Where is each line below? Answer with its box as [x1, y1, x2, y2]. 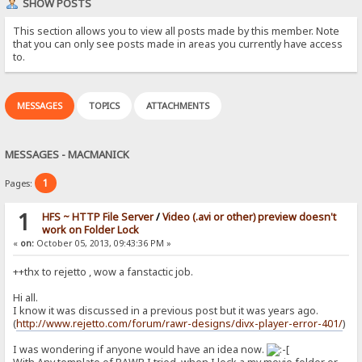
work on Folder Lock [41, 223, 139, 238]
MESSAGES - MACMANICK [5, 146, 130, 162]
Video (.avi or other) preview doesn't [162, 210, 336, 225]
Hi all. [13, 291, 39, 305]
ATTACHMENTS [146, 99, 210, 112]
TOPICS [89, 99, 120, 112]
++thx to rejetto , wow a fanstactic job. [13, 265, 194, 280]
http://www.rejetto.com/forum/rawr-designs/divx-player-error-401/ [16, 317, 343, 331]
